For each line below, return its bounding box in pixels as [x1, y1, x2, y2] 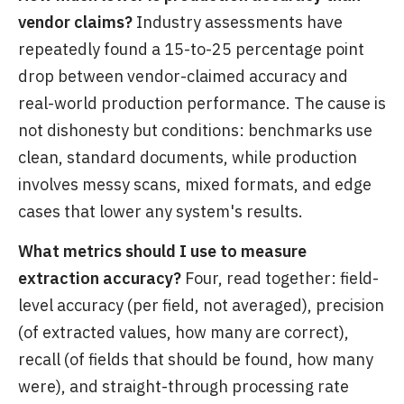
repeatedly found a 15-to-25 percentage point [18, 39, 364, 60]
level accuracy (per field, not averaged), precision [18, 295, 384, 317]
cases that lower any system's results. [18, 201, 303, 223]
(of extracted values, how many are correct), [18, 322, 349, 344]
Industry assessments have [133, 12, 343, 33]
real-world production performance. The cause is [18, 93, 386, 115]
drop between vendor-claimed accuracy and [18, 66, 348, 87]
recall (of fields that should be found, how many [18, 349, 373, 371]
